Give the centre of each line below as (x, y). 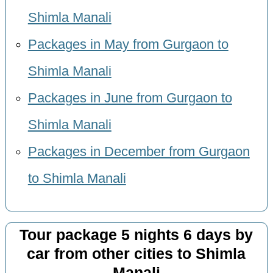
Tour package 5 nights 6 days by (136, 235)
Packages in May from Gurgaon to (128, 45)
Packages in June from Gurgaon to (130, 98)
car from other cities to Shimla (136, 254)
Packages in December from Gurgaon (139, 152)
